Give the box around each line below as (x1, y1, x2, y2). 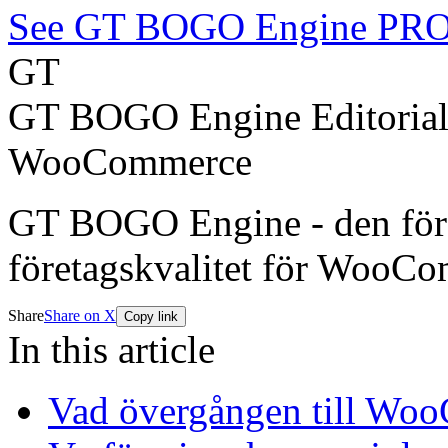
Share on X (44, 307, 116, 325)
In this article (8, 328, 215, 372)
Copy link (124, 309, 178, 325)
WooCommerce (8, 140, 252, 184)
